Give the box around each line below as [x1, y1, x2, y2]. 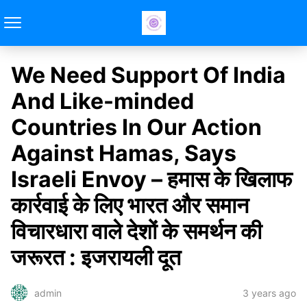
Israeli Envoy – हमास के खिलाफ [11, 166, 292, 193]
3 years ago [243, 286, 296, 299]
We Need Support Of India [11, 62, 286, 88]
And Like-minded [11, 88, 194, 114]
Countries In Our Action [11, 114, 262, 140]
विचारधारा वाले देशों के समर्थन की [11, 218, 262, 245]
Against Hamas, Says [11, 140, 236, 167]
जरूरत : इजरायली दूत [11, 244, 181, 271]
